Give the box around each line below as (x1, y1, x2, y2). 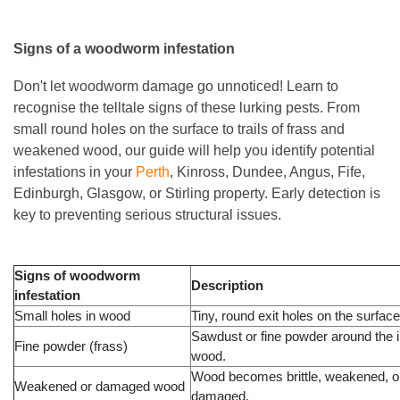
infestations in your (13, 164, 136, 180)
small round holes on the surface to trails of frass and (13, 121, 345, 137)
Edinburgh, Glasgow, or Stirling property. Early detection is (13, 186, 380, 202)
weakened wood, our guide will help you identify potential (13, 143, 375, 159)
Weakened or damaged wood (14, 379, 185, 395)
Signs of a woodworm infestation (13, 41, 238, 57)
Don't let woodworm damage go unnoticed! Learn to (13, 79, 338, 95)
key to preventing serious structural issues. (13, 207, 281, 223)
